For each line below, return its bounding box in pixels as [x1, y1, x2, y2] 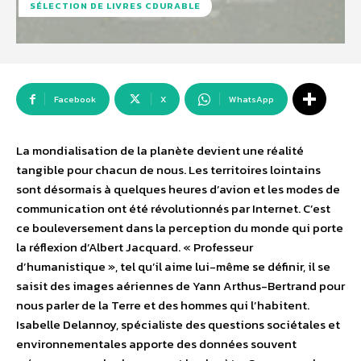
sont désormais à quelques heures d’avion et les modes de [16, 180, 340, 199]
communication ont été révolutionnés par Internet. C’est [16, 199, 330, 218]
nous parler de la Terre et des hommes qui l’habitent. [16, 296, 309, 315]
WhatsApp [229, 93, 274, 106]
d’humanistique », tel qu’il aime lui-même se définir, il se [16, 257, 330, 276]
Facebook [54, 93, 96, 106]
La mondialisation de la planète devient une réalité [16, 141, 304, 160]
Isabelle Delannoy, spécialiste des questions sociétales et [16, 315, 340, 334]
